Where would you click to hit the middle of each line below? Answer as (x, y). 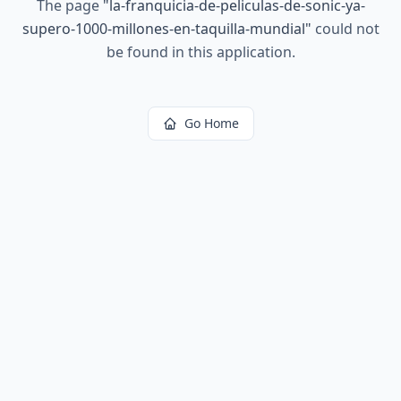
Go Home (211, 123)
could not (345, 29)
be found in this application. (200, 52)
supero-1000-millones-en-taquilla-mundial (163, 29)
